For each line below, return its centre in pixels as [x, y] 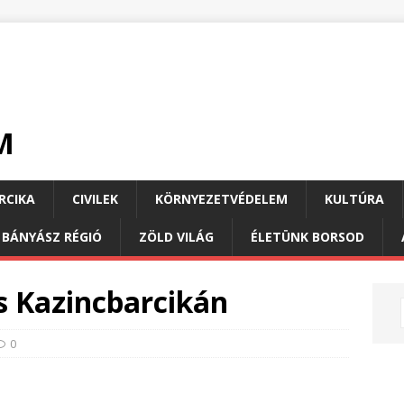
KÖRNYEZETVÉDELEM [221, 199]
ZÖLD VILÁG [176, 237]
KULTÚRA [354, 199]
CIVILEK [95, 199]
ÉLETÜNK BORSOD [308, 237]
